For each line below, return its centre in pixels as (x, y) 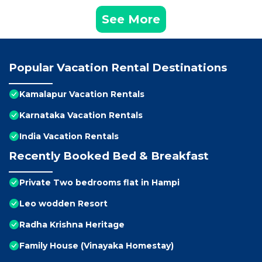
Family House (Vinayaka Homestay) (96, 246)
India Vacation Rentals (69, 137)
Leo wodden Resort (63, 204)
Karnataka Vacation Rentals (81, 116)
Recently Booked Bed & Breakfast (109, 156)
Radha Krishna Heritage (72, 225)
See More (131, 20)
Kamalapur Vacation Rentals (82, 94)
